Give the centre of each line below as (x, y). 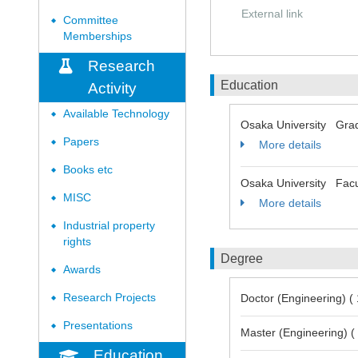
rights (77, 242)
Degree (242, 259)
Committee (91, 20)
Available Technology (116, 114)
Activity (112, 88)
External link (272, 14)
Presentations (98, 326)
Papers (81, 142)
